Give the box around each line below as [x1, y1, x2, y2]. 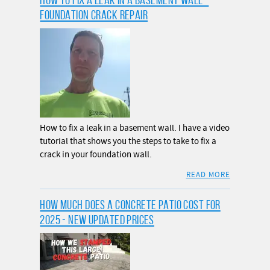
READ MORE [186, 169, 230, 180]
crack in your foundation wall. [40, 148, 152, 160]
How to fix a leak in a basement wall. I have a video [40, 122, 230, 134]
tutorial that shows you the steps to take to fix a [40, 135, 217, 147]
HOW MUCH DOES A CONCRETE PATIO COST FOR [40, 197, 221, 212]
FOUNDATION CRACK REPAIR [40, 7, 148, 22]
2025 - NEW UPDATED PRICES [40, 212, 154, 227]
